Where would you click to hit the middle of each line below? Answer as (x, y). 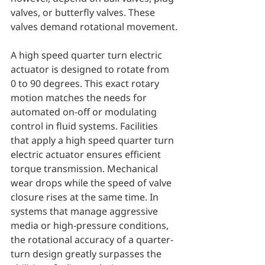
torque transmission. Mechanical (85, 169)
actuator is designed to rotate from (91, 70)
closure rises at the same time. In (86, 197)
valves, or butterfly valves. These (84, 13)
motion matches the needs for (80, 98)
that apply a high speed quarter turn (93, 140)
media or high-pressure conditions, (91, 226)
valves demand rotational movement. (94, 27)
